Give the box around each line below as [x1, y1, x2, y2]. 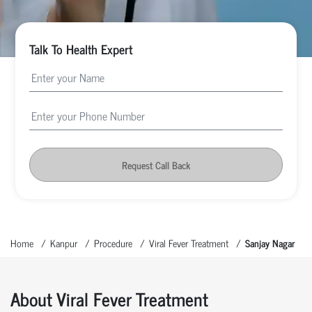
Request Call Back [122, 156, 190, 173]
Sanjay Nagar [245, 234, 295, 251]
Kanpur [50, 234, 77, 251]
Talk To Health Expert [29, 38, 133, 59]
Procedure [94, 234, 132, 251]
